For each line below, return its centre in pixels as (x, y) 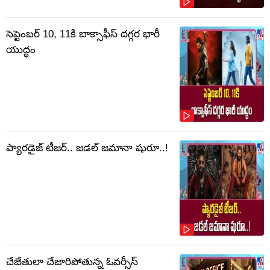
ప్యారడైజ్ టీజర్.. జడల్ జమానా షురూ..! (87, 148)
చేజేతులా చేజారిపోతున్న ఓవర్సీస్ (72, 262)
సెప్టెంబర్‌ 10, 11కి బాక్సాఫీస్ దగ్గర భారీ (83, 34)
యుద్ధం (21, 50)
